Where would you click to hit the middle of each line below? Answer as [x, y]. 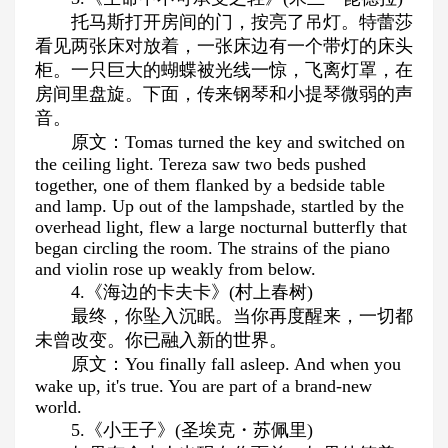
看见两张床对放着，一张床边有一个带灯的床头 [224, 46]
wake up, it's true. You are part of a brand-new [203, 386]
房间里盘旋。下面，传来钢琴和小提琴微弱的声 [224, 94]
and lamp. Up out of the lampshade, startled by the [219, 206]
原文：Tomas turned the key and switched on [238, 142]
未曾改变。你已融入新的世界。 [161, 340]
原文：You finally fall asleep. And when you [236, 364]
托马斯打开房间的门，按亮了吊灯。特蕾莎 [242, 22]
